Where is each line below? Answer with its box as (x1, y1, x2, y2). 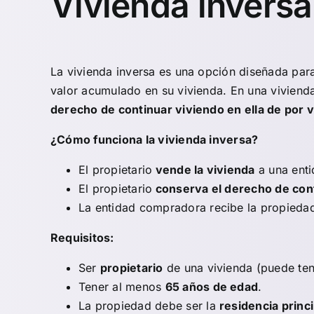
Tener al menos (78, 280, 165, 294)
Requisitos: (50, 231, 114, 245)
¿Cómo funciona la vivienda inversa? (50, 132, 259, 147)
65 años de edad (165, 280, 259, 294)
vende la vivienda (152, 163, 255, 177)
